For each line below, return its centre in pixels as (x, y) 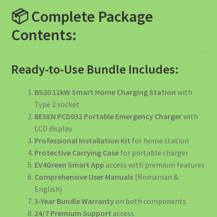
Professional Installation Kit (82, 141)
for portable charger (153, 153)
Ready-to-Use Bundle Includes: (95, 70)
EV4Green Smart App (69, 165)
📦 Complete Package (82, 16)
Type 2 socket (57, 104)
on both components (150, 201)
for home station (159, 141)
